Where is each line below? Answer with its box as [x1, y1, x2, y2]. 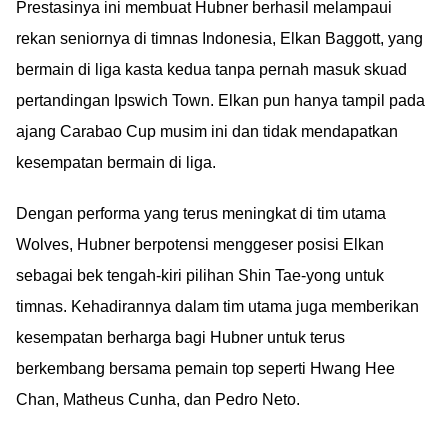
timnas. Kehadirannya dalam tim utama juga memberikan [16, 298, 419, 315]
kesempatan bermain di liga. [16, 154, 216, 171]
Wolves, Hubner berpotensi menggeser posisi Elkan [16, 236, 384, 253]
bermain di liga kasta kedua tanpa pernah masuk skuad [16, 61, 407, 78]
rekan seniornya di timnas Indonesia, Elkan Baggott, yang [16, 30, 423, 47]
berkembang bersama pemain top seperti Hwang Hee [16, 360, 395, 377]
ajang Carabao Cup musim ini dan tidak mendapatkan [16, 123, 398, 140]
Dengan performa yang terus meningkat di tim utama [16, 205, 386, 222]
